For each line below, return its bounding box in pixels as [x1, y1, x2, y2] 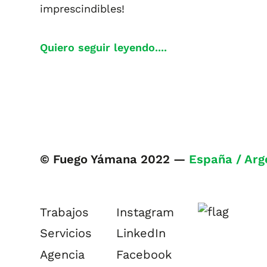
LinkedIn [116, 226, 166, 241]
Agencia [40, 247, 85, 262]
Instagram [116, 205, 175, 220]
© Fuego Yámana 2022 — [40, 151, 190, 166]
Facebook [116, 247, 172, 262]
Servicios [40, 226, 92, 241]
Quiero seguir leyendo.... [40, 41, 167, 54]
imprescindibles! [40, 2, 125, 15]
